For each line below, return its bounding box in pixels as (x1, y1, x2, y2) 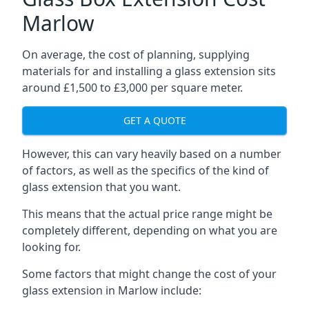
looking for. (22, 239, 81, 255)
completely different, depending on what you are (22, 222, 277, 238)
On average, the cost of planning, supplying (22, 46, 250, 62)
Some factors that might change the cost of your (22, 266, 277, 281)
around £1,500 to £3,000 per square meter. (22, 79, 243, 95)
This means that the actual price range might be (22, 206, 272, 221)
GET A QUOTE (123, 114, 186, 128)
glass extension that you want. (22, 179, 181, 195)
